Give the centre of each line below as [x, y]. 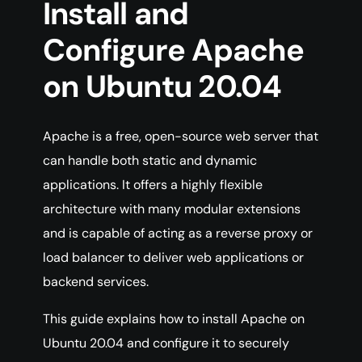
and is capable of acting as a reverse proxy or [178, 234]
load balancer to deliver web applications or [173, 258]
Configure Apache [173, 51]
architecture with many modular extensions [172, 209]
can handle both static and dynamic [150, 161]
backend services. [96, 282]
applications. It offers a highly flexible [153, 185]
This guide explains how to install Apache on [174, 319]
